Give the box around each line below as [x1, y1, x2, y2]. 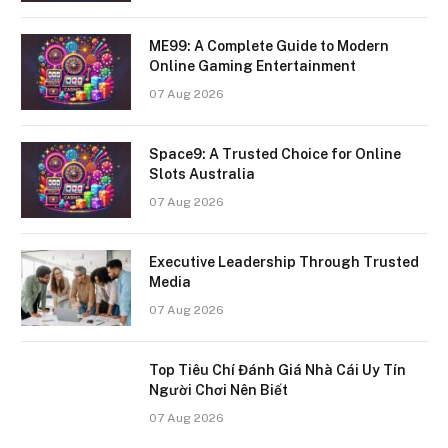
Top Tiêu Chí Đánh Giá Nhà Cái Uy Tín [149, 361, 406, 378]
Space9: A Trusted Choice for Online [149, 145, 401, 162]
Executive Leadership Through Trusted [149, 253, 419, 270]
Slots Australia [149, 165, 255, 182]
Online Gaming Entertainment [149, 57, 356, 74]
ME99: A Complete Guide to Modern [149, 37, 389, 54]
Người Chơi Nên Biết [149, 381, 288, 398]
